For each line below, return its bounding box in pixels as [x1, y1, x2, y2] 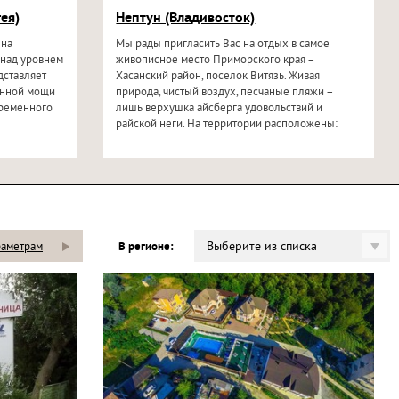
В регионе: [118, 240, 173, 255]
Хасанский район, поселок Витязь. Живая [116, 69, 321, 84]
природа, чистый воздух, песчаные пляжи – [116, 85, 334, 100]
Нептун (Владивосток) [116, 10, 256, 28]
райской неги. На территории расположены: [116, 118, 338, 132]
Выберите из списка [207, 240, 317, 255]
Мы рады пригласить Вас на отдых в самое [116, 37, 330, 52]
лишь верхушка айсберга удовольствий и [116, 102, 323, 116]
